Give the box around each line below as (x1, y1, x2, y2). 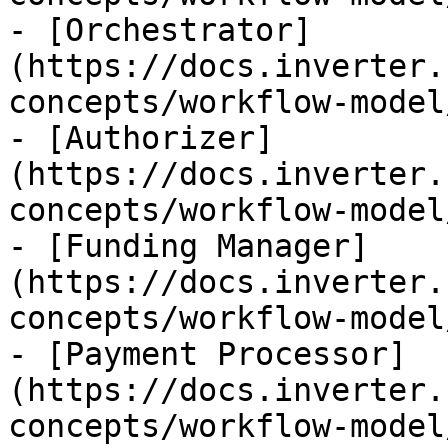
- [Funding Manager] (8, 228, 369, 264)
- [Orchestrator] (8, 12, 312, 48)
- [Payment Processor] (8, 336, 407, 372)
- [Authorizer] (8, 120, 274, 156)
